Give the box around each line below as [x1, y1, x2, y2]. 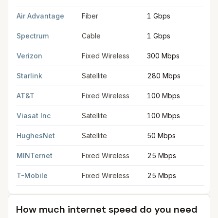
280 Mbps [147, 72, 181, 80]
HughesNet [17, 131, 55, 140]
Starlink [17, 72, 42, 80]
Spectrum [17, 32, 49, 40]
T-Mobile [17, 171, 48, 180]
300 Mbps [147, 52, 180, 60]
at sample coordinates [120, 6, 195, 15]
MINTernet [17, 151, 53, 160]
